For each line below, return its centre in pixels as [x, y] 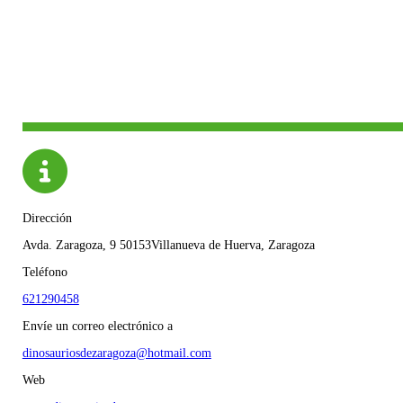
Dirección [47, 218]
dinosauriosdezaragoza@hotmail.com [116, 353]
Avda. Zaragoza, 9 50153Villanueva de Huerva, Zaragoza [168, 245]
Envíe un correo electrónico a [97, 326]
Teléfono [45, 272]
